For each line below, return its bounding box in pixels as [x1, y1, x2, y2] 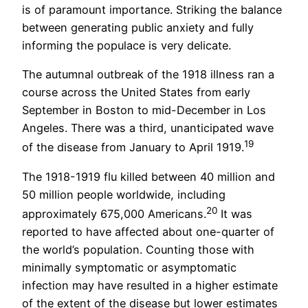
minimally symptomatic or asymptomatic [22, 261, 236, 275]
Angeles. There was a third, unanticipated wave [22, 121, 274, 135]
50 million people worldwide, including [22, 187, 225, 201]
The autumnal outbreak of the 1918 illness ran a [22, 67, 274, 82]
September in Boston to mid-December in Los [22, 103, 266, 118]
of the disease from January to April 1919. [22, 140, 244, 155]
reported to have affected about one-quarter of [22, 225, 274, 239]
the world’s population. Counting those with [22, 243, 254, 257]
